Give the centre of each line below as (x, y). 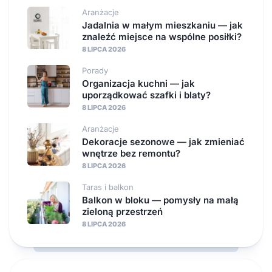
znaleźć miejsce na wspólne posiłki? (162, 36)
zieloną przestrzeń (122, 211)
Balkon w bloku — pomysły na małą (160, 200)
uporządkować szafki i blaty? (146, 95)
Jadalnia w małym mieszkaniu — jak (162, 25)
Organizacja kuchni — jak (138, 83)
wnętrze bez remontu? (131, 153)
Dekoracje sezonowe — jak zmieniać (163, 141)
